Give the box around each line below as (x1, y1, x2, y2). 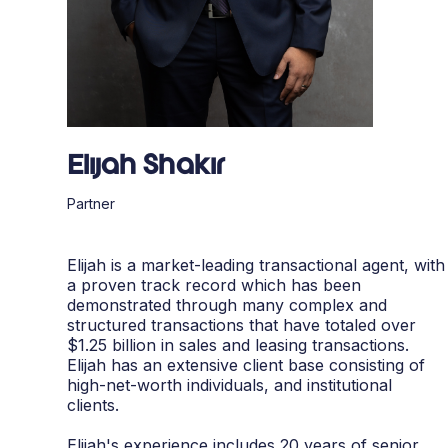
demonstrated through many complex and (67, 295, 388, 316)
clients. (67, 395, 120, 416)
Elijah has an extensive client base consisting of (67, 355, 426, 376)
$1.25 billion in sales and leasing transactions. (67, 335, 410, 356)
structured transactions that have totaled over (67, 315, 417, 336)
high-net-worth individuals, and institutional (67, 375, 393, 396)
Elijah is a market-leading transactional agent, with (67, 255, 446, 276)
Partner (67, 195, 116, 213)
